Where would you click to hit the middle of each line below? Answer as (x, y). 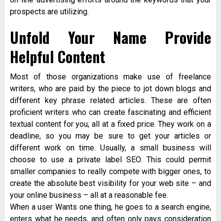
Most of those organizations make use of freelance (110, 77)
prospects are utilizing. (49, 12)
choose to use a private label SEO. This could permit (110, 160)
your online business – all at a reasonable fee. (89, 195)
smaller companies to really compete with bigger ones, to (110, 172)
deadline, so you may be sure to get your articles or (110, 136)
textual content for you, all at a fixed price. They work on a (110, 124)
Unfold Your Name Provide (110, 37)
